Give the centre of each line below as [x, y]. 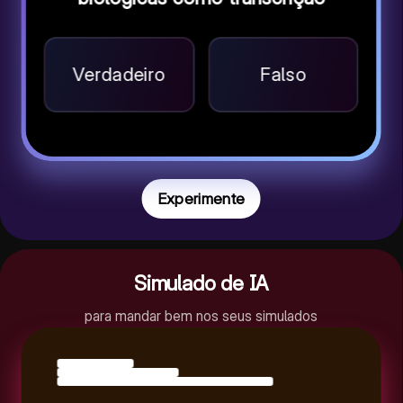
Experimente [201, 199]
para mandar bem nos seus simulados [201, 316]
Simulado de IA [201, 283]
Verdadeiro [119, 74]
